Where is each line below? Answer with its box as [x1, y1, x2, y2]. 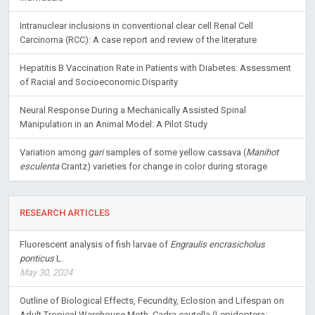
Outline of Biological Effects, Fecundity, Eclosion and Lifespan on [20, 295, 284, 306]
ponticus [20, 253, 54, 264]
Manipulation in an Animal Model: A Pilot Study [20, 119, 207, 129]
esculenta [20, 161, 59, 172]
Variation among [20, 147, 89, 157]
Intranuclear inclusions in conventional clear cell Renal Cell [20, 20, 253, 31]
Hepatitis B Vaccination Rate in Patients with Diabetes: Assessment [20, 63, 291, 73]
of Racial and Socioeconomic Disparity [20, 77, 178, 87]
